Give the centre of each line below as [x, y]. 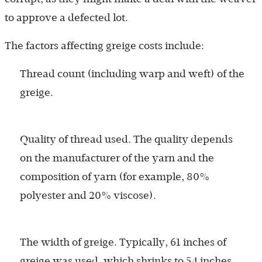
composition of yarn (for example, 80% [115, 176]
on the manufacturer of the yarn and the [117, 158]
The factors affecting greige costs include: [104, 45]
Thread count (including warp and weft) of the [132, 73]
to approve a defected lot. [66, 17]
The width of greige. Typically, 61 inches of [123, 242]
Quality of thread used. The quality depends [126, 139]
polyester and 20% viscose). [88, 195]
